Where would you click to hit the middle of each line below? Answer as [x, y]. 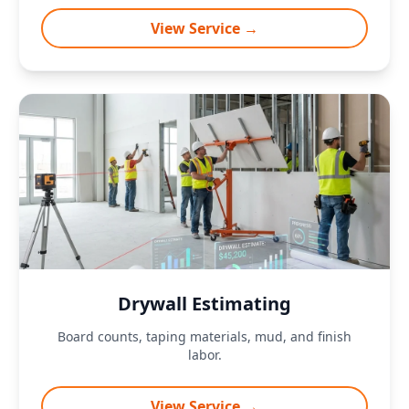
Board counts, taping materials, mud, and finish [204, 336]
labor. [204, 355]
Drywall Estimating [204, 304]
